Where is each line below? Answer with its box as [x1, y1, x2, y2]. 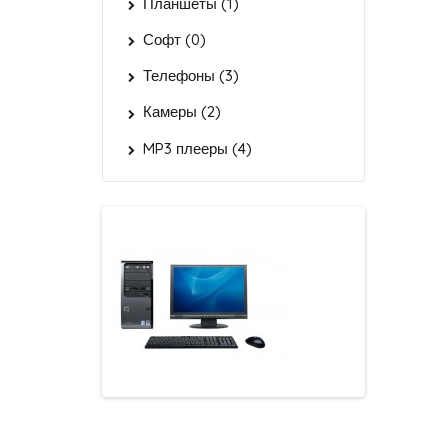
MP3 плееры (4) [143, 138, 252, 158]
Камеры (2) [143, 102, 221, 122]
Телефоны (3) [143, 66, 239, 86]
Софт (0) [143, 29, 206, 49]
